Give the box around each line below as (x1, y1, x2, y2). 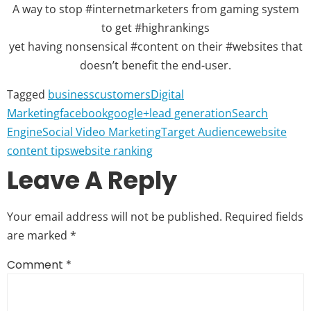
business (48, 86, 94, 102)
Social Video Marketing (42, 124, 161, 140)
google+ (108, 105, 149, 121)
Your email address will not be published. (7, 208, 222, 224)
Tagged (7, 86, 48, 102)
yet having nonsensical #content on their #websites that (8, 39, 303, 55)
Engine (7, 124, 42, 140)
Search (232, 105, 268, 121)
